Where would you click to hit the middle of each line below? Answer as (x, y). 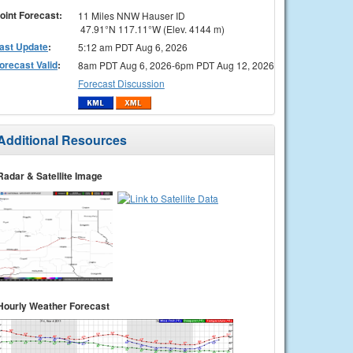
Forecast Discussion (121, 83)
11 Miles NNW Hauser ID (131, 15)
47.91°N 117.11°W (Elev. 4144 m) (151, 28)
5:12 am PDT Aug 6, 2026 (132, 46)
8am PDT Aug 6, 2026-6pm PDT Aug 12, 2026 (176, 65)
